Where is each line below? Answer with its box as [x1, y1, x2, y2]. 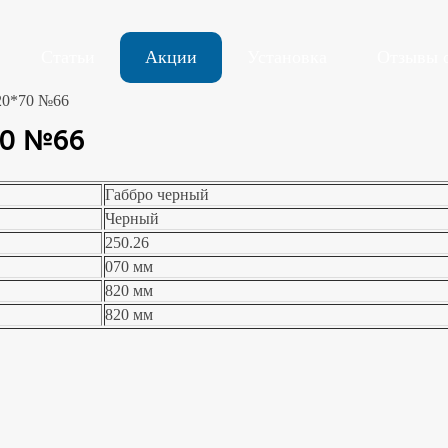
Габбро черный [105, 186, 209, 203]
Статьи [41, 47, 95, 67]
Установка [247, 47, 327, 67]
